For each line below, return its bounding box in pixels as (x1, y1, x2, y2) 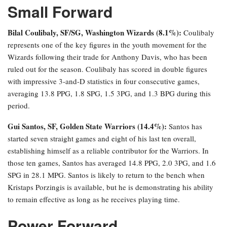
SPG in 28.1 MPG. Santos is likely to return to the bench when (8, 170, 205, 180)
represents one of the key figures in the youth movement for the (8, 40, 207, 50)
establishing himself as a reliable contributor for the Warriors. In (8, 145, 209, 156)
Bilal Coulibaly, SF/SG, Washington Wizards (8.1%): (8, 27, 181, 39)
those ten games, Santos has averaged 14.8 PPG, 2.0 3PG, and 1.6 (8, 158, 216, 168)
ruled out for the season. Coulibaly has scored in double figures (8, 64, 207, 74)
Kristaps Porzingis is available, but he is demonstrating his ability (8, 182, 213, 193)
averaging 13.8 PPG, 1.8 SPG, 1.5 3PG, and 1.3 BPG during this (8, 88, 211, 99)
